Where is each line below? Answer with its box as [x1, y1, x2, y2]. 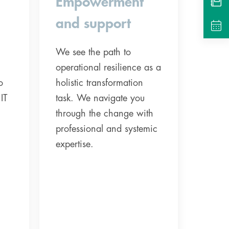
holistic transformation [56, 78, 143, 87]
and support [56, 16, 131, 31]
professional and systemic [56, 124, 157, 133]
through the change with [56, 108, 153, 118]
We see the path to [56, 47, 131, 57]
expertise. [56, 139, 94, 149]
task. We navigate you [56, 93, 145, 103]
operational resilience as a [56, 62, 161, 72]
